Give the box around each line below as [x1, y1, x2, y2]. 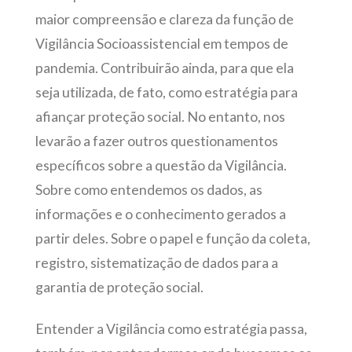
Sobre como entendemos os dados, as [35, 181, 262, 198]
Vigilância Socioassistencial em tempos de [35, 35, 288, 52]
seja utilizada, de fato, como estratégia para [35, 83, 298, 101]
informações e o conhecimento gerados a [35, 205, 286, 222]
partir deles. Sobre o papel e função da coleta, [35, 229, 310, 247]
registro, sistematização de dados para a [35, 254, 278, 271]
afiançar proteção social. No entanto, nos [35, 108, 285, 125]
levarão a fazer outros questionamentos [35, 132, 278, 149]
